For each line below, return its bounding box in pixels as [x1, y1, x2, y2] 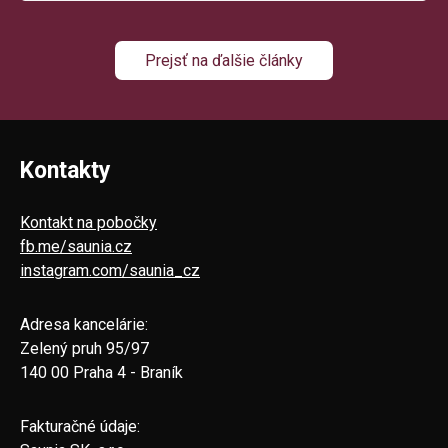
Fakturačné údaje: [20, 416, 140, 436]
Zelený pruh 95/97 [20, 338, 149, 358]
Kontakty [20, 156, 111, 184]
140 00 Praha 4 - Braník [20, 362, 183, 382]
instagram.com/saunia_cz [20, 260, 200, 280]
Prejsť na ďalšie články [145, 50, 303, 70]
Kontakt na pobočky [20, 212, 157, 232]
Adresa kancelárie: [20, 314, 148, 334]
